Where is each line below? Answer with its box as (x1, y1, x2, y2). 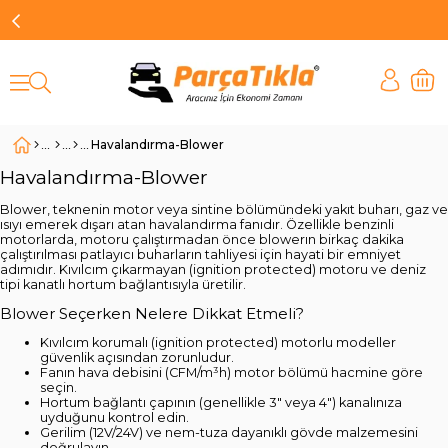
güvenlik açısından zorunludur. (40, 350, 234, 366)
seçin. (40, 380, 77, 396)
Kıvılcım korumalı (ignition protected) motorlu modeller (40, 335, 396, 351)
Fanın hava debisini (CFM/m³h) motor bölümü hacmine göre (40, 365, 423, 381)
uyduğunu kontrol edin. (40, 410, 189, 426)
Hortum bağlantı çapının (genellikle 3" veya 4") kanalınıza (40, 395, 402, 411)
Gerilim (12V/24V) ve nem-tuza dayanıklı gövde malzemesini (40, 425, 418, 441)
